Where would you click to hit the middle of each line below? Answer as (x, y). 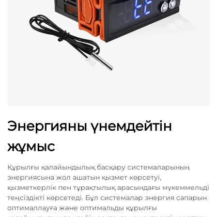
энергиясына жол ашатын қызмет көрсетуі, (84, 177)
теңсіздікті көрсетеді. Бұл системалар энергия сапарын (107, 198)
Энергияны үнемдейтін (90, 126)
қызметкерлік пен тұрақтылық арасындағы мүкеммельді (108, 187)
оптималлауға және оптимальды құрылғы (82, 208)
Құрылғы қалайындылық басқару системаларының (99, 167)
